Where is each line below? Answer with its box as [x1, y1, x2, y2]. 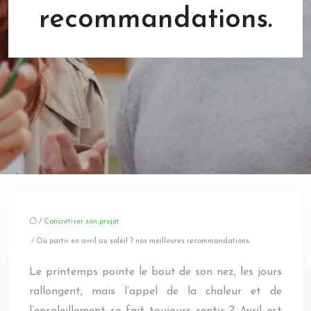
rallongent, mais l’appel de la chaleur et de [29, 286, 282, 297]
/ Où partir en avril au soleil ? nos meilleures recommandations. [29, 237, 251, 245]
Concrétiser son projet [44, 218, 119, 226]
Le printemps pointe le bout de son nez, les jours [29, 267, 282, 278]
